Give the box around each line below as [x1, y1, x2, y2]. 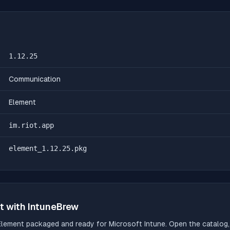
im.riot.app [9, 121, 54, 129]
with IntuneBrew [4, 201, 79, 212]
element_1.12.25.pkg [9, 144, 87, 152]
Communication [9, 75, 61, 83]
